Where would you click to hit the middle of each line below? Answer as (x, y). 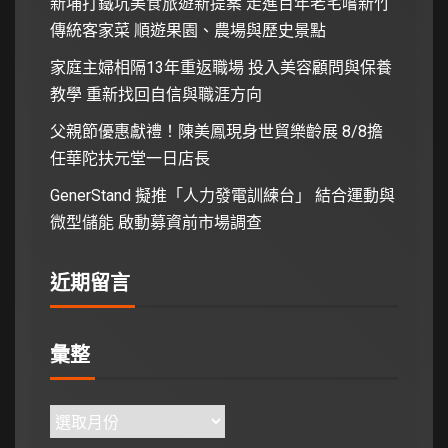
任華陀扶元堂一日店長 (130, 158)
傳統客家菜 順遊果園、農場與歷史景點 (188, 30)
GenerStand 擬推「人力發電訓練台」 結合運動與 (222, 195)
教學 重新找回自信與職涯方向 (156, 94)
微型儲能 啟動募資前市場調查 (156, 222)
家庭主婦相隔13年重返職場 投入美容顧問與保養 (221, 67)
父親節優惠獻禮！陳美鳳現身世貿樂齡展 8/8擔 (216, 131)
